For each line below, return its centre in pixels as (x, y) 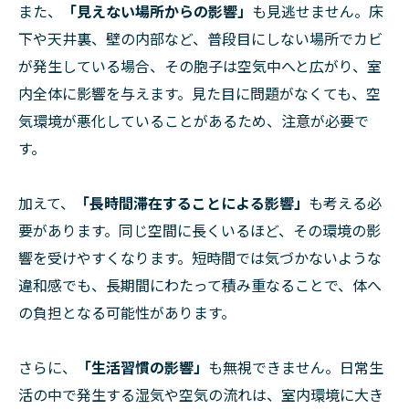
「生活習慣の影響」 (142, 367)
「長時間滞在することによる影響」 (192, 203)
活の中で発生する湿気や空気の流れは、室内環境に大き (201, 395)
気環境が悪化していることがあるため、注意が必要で (194, 121)
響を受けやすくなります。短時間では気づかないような (200, 258)
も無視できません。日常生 (296, 367)
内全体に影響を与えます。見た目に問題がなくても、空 (199, 94)
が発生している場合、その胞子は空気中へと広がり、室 (200, 66)
